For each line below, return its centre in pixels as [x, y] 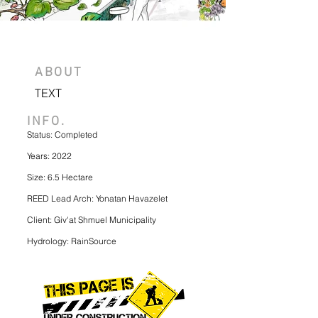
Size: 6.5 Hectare [60, 177]
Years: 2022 [49, 156]
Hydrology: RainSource [72, 241]
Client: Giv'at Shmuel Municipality [92, 220]
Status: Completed [62, 135]
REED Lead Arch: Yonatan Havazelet [97, 198]
